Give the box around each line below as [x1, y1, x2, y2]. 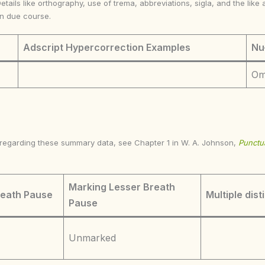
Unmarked [69, 232, 116, 244]
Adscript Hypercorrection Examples [23, 41, 190, 53]
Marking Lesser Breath [69, 181, 175, 193]
